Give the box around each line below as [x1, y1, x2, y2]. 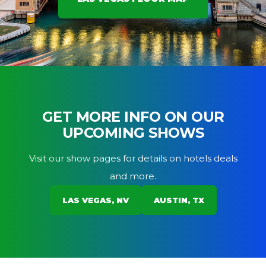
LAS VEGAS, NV [62, 195, 129, 205]
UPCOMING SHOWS [62, 124, 204, 141]
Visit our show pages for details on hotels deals [28, 153, 237, 164]
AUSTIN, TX [153, 195, 204, 205]
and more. [110, 170, 156, 182]
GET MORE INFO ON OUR [42, 108, 224, 125]
